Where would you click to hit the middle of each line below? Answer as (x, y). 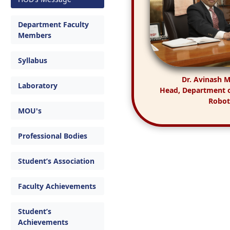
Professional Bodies (53, 136)
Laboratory (38, 85)
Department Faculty (53, 24)
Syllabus (33, 60)
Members (35, 35)
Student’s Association (56, 161)
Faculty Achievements (57, 186)
